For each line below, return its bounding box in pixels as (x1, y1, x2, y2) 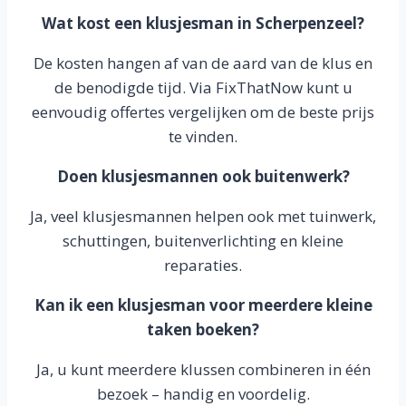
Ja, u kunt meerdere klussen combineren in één (35, 358, 371, 380)
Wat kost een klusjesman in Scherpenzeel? (42, 12, 364, 34)
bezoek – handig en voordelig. (96, 382, 310, 404)
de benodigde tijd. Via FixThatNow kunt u (53, 76, 353, 98)
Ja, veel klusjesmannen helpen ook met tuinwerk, (30, 205, 376, 227)
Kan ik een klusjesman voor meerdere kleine (34, 294, 372, 315)
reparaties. (164, 254, 242, 275)
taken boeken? (147, 318, 259, 340)
